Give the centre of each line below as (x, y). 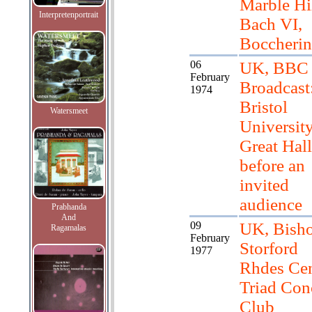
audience (271, 204)
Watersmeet (69, 111)
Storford (268, 248)
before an (272, 165)
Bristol (263, 107)
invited (264, 185)
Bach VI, (271, 24)
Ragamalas (69, 228)
